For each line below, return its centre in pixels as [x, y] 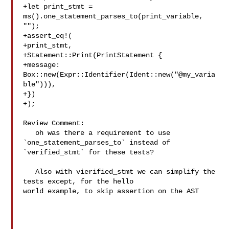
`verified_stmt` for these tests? [89, 152]
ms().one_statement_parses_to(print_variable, [113, 16]
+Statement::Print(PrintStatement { [93, 55]
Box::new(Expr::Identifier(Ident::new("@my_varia [119, 75]
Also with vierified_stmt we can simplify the [29, 172]
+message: [42, 65]
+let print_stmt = [58, 7]
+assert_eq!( [48, 36]
